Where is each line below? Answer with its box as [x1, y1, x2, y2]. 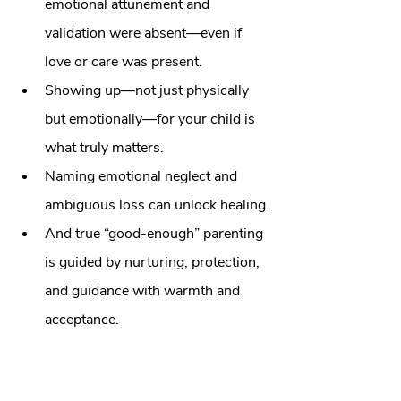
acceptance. [45, 310, 119, 329]
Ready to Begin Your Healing [34, 361, 263, 385]
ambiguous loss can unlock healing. [45, 195, 269, 215]
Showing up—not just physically [45, 81, 252, 100]
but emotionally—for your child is [45, 109, 259, 129]
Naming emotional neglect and [45, 166, 241, 186]
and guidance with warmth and [45, 281, 243, 301]
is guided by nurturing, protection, [45, 252, 263, 272]
